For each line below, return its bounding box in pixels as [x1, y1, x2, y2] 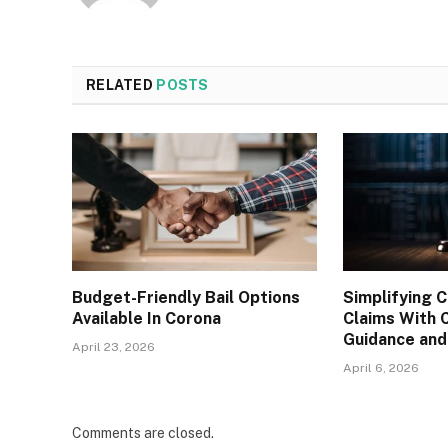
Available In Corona [72, 309, 221, 329]
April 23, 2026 [72, 340, 155, 355]
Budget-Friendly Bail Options [72, 288, 300, 308]
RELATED [86, 77, 157, 94]
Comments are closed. [72, 425, 214, 442]
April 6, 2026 [343, 361, 420, 376]
